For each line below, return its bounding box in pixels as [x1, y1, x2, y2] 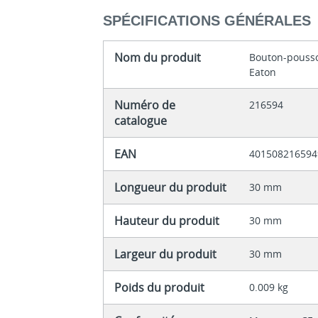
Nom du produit [114, 50, 202, 66]
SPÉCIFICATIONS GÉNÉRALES [103, 13, 312, 29]
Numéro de [114, 97, 176, 114]
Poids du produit [114, 280, 205, 296]
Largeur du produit [114, 246, 217, 263]
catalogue [114, 113, 168, 129]
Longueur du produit [114, 180, 227, 196]
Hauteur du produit [114, 213, 220, 229]
